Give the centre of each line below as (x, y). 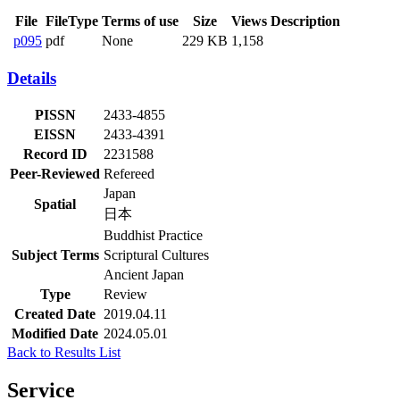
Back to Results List (64, 353)
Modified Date (55, 334)
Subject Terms (55, 255)
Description (305, 21)
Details (32, 78)
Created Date (55, 314)
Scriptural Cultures (156, 255)
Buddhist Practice (153, 236)
